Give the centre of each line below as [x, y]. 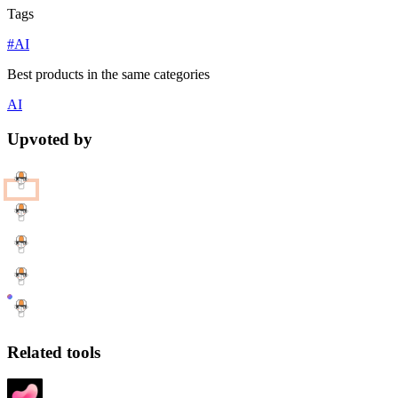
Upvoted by [50, 139]
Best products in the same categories [108, 75]
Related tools [54, 352]
